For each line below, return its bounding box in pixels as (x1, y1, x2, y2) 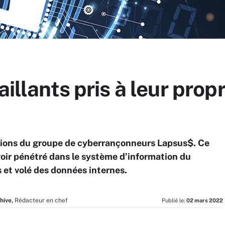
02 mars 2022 (186, 197, 223, 203)
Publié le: (162, 197, 186, 203)
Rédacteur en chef (15, 197, 68, 204)
